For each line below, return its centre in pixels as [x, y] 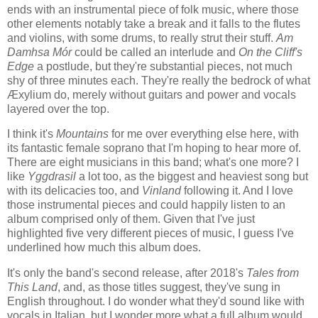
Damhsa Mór [39, 52]
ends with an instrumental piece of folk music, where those [153, 9]
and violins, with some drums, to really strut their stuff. [142, 38]
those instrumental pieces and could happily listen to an [146, 205]
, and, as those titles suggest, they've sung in [169, 287]
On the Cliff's [270, 52]
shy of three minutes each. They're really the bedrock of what [159, 80]
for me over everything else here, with [204, 134]
